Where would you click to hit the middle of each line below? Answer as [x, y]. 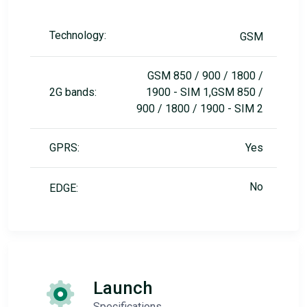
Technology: [78, 35]
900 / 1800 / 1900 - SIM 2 [200, 109]
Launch [123, 288]
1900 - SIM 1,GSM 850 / [205, 92]
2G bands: [73, 92]
